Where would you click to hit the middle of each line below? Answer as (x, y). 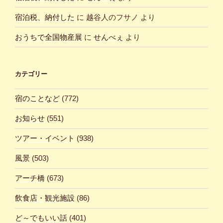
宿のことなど (37, 99)
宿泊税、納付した (45, 17)
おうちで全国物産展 (49, 37)
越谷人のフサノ (112, 17)
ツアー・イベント (45, 138)
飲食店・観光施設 (45, 198)
